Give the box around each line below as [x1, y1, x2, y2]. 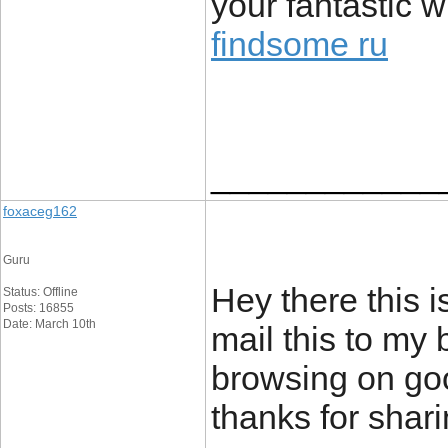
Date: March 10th [3, 317, 96, 331]
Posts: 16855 [3, 301, 74, 315]
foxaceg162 [3, 203, 77, 219]
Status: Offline [3, 285, 78, 299]
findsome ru [211, 25, 388, 63]
